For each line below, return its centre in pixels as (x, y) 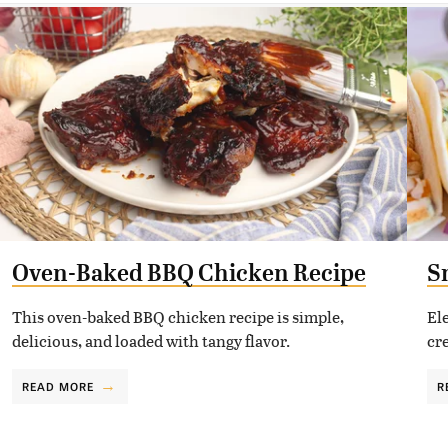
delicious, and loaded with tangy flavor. (150, 340)
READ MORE (58, 385)
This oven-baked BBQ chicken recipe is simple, (177, 316)
